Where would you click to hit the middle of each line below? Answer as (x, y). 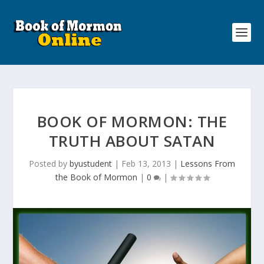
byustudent (91, 164)
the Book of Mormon (96, 177)
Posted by (49, 164)
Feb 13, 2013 (146, 164)
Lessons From (208, 164)
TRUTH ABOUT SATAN (132, 141)
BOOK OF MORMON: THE (132, 121)
